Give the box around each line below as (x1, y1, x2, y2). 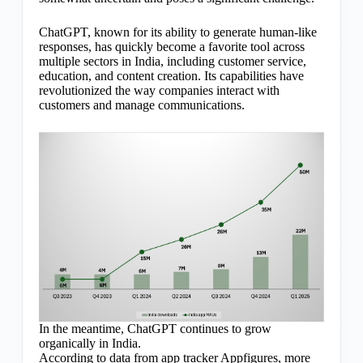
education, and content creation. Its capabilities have (38, 69, 304, 83)
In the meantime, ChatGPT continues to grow (38, 321, 271, 335)
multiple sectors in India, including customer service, (38, 54, 306, 68)
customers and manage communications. (38, 98, 245, 112)
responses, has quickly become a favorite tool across (38, 40, 305, 53)
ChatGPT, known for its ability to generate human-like (38, 25, 317, 39)
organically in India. (38, 335, 141, 350)
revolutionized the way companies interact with (38, 83, 280, 97)
